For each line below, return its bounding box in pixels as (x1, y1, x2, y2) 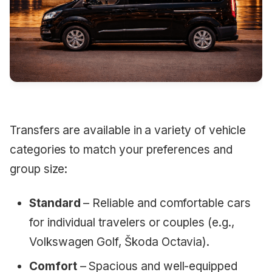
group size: (10, 162, 68, 177)
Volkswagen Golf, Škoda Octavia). (29, 235, 210, 250)
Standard (29, 196, 81, 211)
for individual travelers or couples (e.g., (29, 216, 234, 230)
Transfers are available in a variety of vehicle (10, 123, 246, 138)
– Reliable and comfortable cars (80, 196, 251, 211)
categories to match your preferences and (10, 143, 233, 157)
